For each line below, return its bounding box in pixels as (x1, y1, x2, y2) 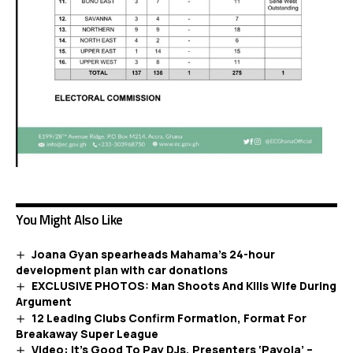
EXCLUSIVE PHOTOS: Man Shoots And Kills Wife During (31, 278, 336, 294)
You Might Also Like (16, 210, 123, 231)
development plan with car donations (16, 262, 228, 278)
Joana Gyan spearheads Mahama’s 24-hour (31, 247, 275, 262)
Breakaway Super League (16, 325, 158, 341)
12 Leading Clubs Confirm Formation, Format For (31, 310, 307, 325)
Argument (16, 294, 72, 310)
